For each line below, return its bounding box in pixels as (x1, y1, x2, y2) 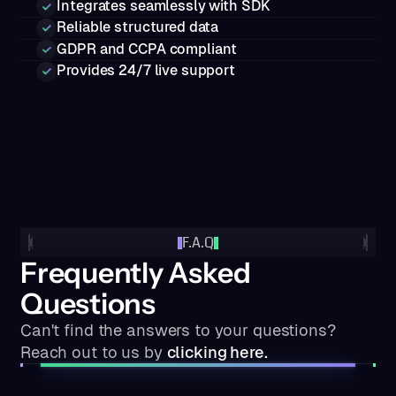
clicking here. (166, 343, 268, 362)
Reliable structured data (57, 19, 219, 36)
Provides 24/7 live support (57, 62, 235, 80)
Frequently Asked (19, 255, 251, 291)
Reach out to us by (19, 343, 167, 362)
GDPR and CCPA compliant (57, 40, 238, 57)
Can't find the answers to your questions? (19, 321, 336, 340)
